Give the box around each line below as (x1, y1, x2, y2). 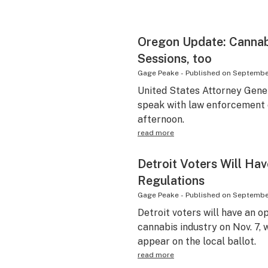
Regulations (137, 173, 205, 188)
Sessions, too (137, 51, 212, 66)
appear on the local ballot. (137, 236, 256, 247)
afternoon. (137, 114, 184, 125)
